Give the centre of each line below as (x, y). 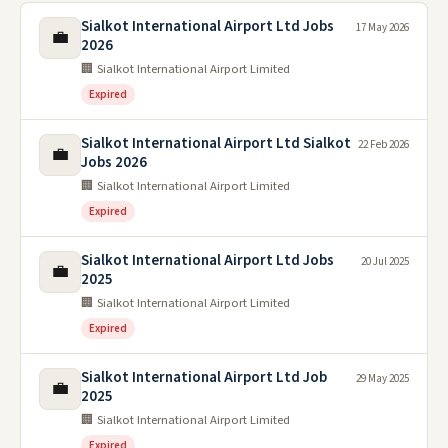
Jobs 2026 (114, 163)
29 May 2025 (382, 379)
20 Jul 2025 (385, 262)
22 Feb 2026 (383, 145)
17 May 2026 (382, 28)
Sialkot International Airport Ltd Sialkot (216, 144)
